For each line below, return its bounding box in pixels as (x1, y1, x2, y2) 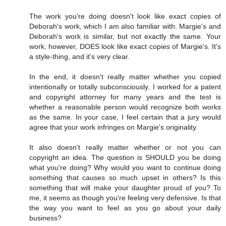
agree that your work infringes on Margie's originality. (29, 123, 198, 132)
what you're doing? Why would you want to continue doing (29, 163, 221, 172)
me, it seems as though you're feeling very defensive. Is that (29, 194, 221, 202)
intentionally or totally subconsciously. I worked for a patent (29, 83, 221, 91)
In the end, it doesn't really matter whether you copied (29, 73, 221, 81)
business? (29, 214, 62, 222)
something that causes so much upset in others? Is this (29, 174, 221, 182)
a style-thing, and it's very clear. (29, 52, 130, 61)
